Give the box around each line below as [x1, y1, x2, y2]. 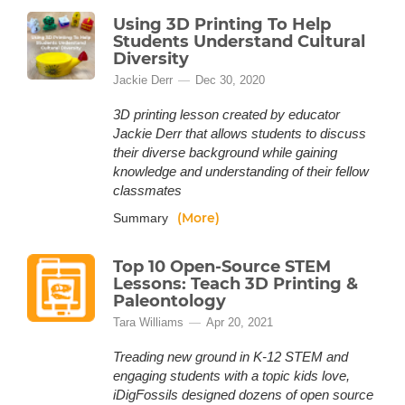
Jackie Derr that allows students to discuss [113, 126, 366, 141]
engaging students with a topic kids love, [113, 368, 350, 383]
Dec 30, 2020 [195, 73, 265, 87]
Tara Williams [113, 316, 184, 329]
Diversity [113, 49, 189, 69]
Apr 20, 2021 [206, 316, 273, 329]
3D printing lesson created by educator [113, 107, 340, 122]
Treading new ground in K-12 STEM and [113, 349, 348, 364]
